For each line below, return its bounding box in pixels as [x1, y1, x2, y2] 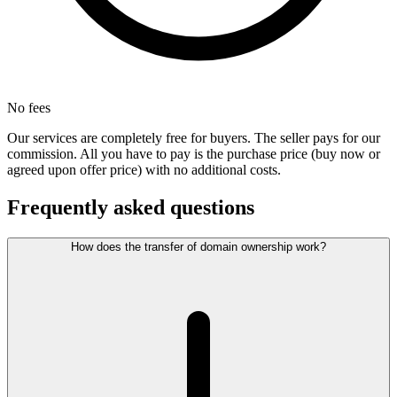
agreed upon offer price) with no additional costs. [7, 162, 281, 178]
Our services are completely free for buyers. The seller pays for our [7, 130, 380, 146]
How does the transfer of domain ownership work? [71, 240, 326, 254]
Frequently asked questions [7, 196, 254, 220]
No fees [7, 100, 51, 116]
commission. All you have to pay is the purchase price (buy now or [7, 146, 380, 162]
